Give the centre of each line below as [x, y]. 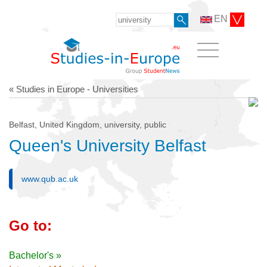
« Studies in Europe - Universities [74, 89]
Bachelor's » [35, 255]
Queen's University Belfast [108, 145]
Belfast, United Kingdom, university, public [88, 124]
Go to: [30, 225]
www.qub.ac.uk [50, 178]
